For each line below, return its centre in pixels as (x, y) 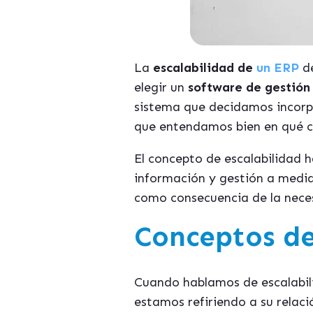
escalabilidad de (203, 68)
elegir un (161, 87)
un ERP (276, 68)
